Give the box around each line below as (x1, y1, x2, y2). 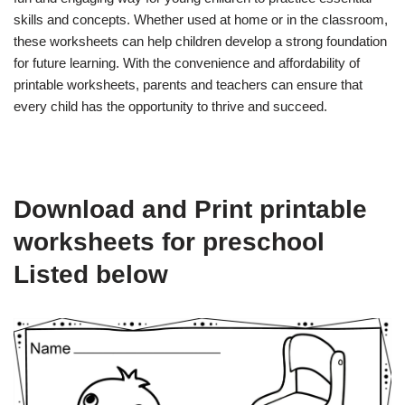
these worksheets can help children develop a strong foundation (14, 33, 387, 49)
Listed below (14, 259, 168, 288)
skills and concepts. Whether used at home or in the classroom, (14, 11, 388, 27)
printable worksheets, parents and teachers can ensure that (14, 76, 363, 92)
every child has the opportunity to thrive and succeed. (14, 98, 327, 114)
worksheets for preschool (14, 227, 325, 256)
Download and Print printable (14, 194, 367, 223)
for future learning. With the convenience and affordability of (14, 54, 360, 71)
